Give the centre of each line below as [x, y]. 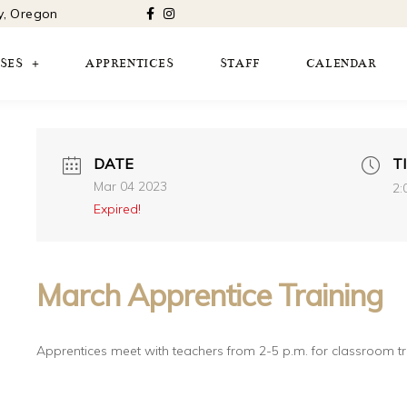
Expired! [117, 209]
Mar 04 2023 [130, 186]
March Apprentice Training [209, 295]
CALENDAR [341, 64]
